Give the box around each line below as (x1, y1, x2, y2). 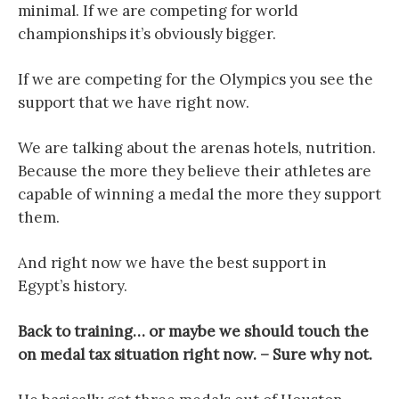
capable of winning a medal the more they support (18, 184, 381, 204)
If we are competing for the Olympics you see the (18, 69, 373, 89)
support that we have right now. (18, 93, 249, 112)
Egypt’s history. (18, 276, 127, 296)
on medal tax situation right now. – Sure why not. (18, 345, 372, 364)
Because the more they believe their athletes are (18, 161, 371, 181)
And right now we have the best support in (18, 253, 327, 273)
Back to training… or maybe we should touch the (18, 322, 369, 341)
